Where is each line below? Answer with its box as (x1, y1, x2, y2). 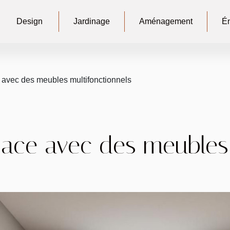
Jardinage (73, 17, 110, 26)
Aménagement (139, 17, 193, 26)
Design (16, 17, 43, 26)
